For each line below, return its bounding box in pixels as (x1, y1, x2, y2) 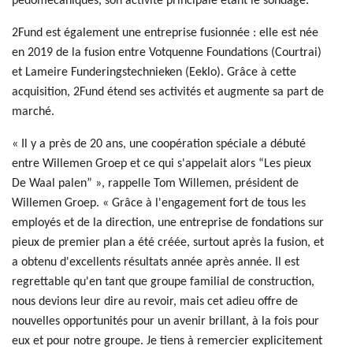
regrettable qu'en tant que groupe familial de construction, (12, 276, 314, 289)
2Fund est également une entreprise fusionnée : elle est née (12, 27, 318, 40)
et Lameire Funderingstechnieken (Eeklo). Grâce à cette (12, 66, 296, 80)
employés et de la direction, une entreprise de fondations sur (12, 217, 324, 230)
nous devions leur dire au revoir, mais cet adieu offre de (12, 295, 298, 309)
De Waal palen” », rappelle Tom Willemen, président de (12, 177, 299, 191)
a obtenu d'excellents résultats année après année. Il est (12, 256, 299, 269)
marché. (12, 106, 54, 119)
